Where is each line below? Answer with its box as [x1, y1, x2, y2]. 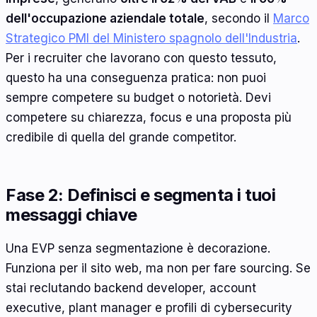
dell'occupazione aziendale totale [6, 11, 204, 25]
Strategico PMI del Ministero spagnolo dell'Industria [6, 30, 297, 45]
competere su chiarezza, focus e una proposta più [6, 110, 292, 125]
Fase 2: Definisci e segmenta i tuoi [6, 184, 276, 205]
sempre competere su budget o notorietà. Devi [6, 90, 271, 105]
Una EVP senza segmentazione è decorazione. [6, 241, 270, 256]
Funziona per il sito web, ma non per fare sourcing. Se [6, 261, 311, 276]
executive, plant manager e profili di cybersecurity [6, 301, 292, 316]
